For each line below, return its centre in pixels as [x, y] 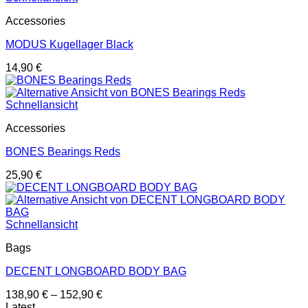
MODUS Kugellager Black [69, 44]
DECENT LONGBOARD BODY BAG [96, 271]
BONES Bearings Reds [63, 151]
